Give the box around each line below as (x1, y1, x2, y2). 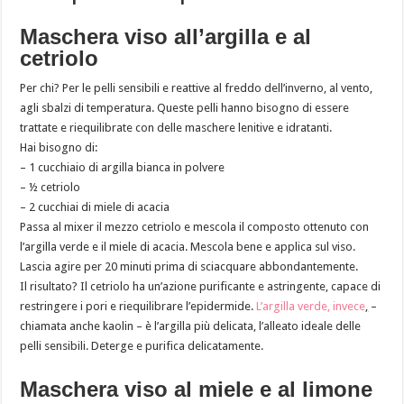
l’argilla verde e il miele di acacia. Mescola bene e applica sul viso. (20, 239, 356, 253)
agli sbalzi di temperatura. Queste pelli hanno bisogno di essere (20, 100, 350, 115)
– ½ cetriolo (20, 179, 81, 194)
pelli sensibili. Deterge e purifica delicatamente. (20, 338, 264, 353)
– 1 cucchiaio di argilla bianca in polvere (20, 160, 225, 174)
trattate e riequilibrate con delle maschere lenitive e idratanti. (20, 120, 333, 134)
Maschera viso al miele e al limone (20, 376, 373, 401)
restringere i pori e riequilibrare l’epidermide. (20, 298, 257, 313)
